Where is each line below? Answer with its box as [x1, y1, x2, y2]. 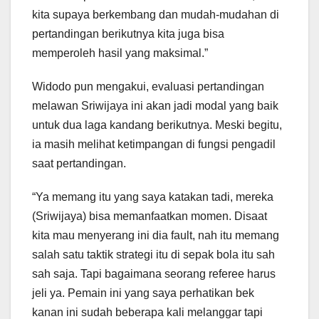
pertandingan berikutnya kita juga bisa [32, 28, 224, 41]
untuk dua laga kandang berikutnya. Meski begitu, [32, 119, 282, 132]
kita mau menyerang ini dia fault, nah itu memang [32, 229, 279, 242]
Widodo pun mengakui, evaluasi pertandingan [32, 80, 264, 93]
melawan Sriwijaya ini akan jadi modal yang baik [32, 100, 278, 113]
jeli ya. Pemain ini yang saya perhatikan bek [32, 287, 254, 300]
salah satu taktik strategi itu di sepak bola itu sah [32, 249, 275, 261]
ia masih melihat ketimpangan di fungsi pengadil [32, 138, 276, 151]
